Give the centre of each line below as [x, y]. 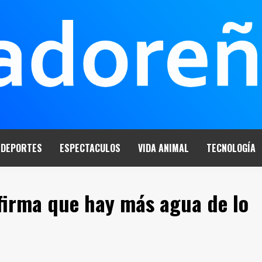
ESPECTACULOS [90, 148]
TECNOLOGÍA [231, 148]
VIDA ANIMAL [163, 148]
